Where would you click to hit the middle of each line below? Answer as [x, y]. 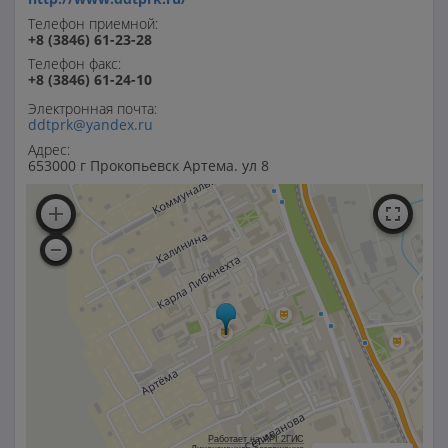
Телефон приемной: [93, 23]
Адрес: [49, 149]
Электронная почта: [93, 108]
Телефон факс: [75, 64]
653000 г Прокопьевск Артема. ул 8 [149, 165]
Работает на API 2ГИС [255, 438]
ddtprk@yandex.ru [91, 124]
